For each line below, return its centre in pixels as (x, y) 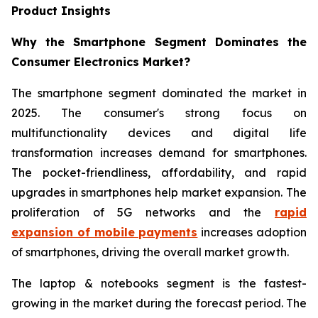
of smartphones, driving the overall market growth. (150, 252)
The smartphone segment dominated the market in (159, 93)
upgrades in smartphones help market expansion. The (159, 193)
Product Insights (61, 11)
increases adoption (252, 232)
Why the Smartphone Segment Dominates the (159, 42)
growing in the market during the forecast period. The (159, 303)
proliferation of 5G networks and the (143, 213)
